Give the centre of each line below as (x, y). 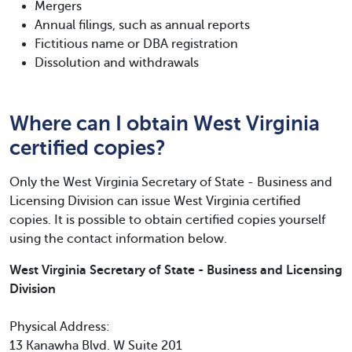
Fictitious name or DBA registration (136, 44)
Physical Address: (60, 327)
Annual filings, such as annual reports (142, 25)
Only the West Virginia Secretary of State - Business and (171, 182)
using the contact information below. (118, 239)
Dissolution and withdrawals (117, 63)
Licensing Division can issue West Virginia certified (155, 201)
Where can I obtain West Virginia (165, 123)
